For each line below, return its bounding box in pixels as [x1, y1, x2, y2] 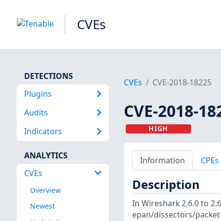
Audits [24, 107, 48, 118]
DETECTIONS [24, 70, 73, 81]
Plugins [24, 88, 52, 99]
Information [140, 154, 185, 166]
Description [132, 177, 200, 193]
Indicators [24, 126, 62, 137]
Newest [30, 201, 55, 211]
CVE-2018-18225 [152, 77, 212, 88]
